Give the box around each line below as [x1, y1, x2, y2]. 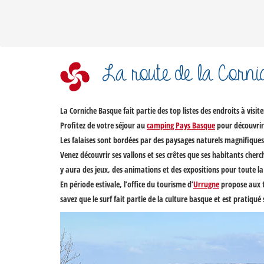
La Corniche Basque [60, 105, 121, 116]
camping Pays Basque [147, 120, 215, 131]
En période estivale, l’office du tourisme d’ [60, 179, 193, 190]
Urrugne [193, 179, 219, 190]
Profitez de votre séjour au [60, 120, 147, 131]
